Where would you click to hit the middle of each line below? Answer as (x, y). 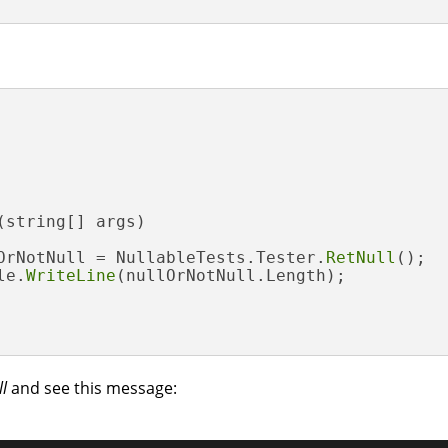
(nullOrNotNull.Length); (231, 275)
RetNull (361, 257)
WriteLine (71, 275)
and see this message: (92, 388)
